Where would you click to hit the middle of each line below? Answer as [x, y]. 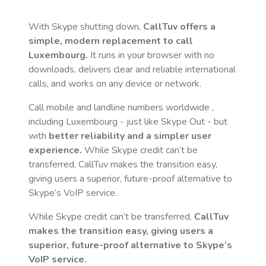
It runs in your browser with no [151, 55]
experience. [55, 150]
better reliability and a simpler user [130, 136]
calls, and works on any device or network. [115, 84]
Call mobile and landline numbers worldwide [120, 107]
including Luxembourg [73, 122]
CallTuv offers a [179, 27]
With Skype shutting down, [86, 27]
